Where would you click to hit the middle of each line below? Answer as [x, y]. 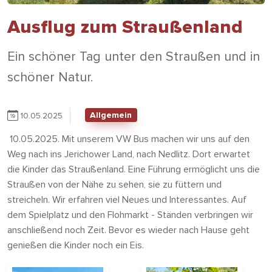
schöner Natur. [50, 77]
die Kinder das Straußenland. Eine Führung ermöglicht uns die [134, 169]
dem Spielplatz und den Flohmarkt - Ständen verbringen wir [130, 215]
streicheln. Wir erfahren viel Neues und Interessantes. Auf [127, 199]
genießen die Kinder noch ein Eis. [76, 245]
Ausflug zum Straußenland [125, 27]
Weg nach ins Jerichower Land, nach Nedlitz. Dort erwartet [129, 154]
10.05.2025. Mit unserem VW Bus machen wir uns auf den [128, 139]
